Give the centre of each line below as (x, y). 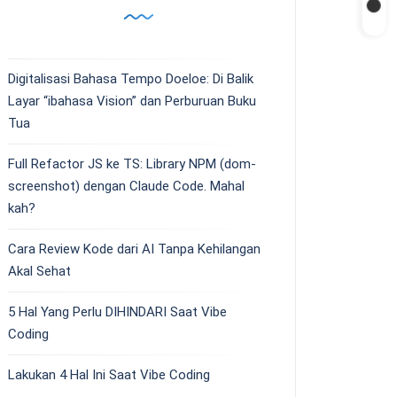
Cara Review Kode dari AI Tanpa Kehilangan (134, 249)
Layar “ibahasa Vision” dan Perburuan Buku (132, 101)
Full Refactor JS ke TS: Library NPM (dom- (132, 164)
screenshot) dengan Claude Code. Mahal (126, 187)
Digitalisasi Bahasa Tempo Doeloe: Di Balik (131, 79)
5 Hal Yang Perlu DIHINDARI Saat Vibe (117, 312)
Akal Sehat (39, 272)
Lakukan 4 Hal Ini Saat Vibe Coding (109, 375)
